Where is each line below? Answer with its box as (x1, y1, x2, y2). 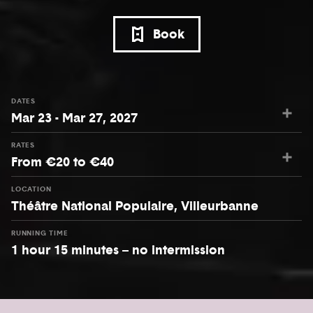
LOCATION (11, 184, 52, 194)
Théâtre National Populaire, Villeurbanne (11, 197, 259, 214)
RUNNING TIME (11, 228, 68, 238)
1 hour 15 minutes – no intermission (11, 241, 225, 259)
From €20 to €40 (11, 153, 114, 170)
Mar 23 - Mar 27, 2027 (11, 109, 138, 126)
